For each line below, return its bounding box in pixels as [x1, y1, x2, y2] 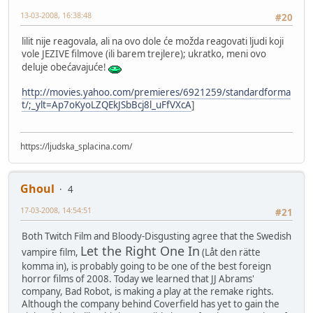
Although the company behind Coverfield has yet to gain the [22, 297, 279, 310]
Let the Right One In [80, 242, 200, 259]
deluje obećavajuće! [22, 61, 108, 74]
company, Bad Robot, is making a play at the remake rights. [22, 284, 274, 298]
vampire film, [22, 245, 80, 259]
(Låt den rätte [200, 245, 261, 259]
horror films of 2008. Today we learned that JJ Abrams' [22, 272, 254, 285]
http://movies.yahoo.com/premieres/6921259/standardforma [22, 86, 291, 99]
